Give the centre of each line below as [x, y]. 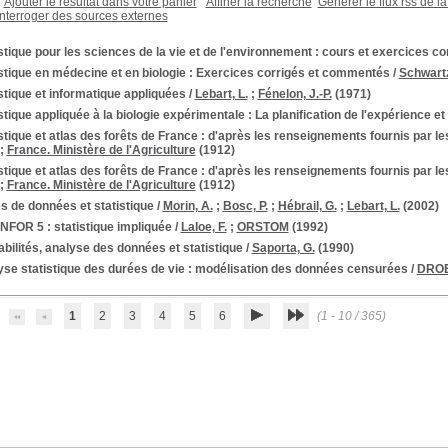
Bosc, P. [245, 206]
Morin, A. [187, 206]
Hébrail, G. [307, 206]
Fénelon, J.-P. [294, 94]
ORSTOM [262, 227]
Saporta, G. [283, 248]
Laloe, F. [203, 227]
